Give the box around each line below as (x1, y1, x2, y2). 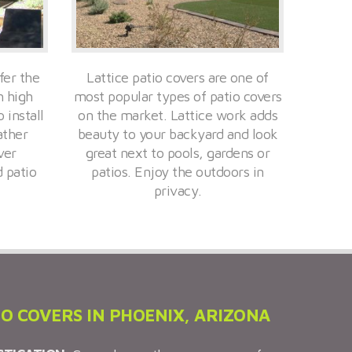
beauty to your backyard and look (77, 125, 278, 142)
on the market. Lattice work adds (78, 106, 277, 123)
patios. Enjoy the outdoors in (91, 163, 264, 180)
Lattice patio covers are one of (86, 68, 269, 86)
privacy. (153, 181, 202, 199)
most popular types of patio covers (73, 87, 282, 104)
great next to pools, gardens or (85, 144, 270, 161)
